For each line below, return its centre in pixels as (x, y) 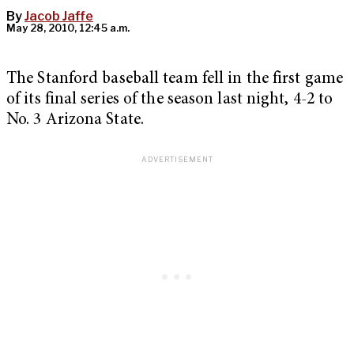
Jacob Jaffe (59, 17)
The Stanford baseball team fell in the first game (175, 80)
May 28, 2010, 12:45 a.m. (68, 28)
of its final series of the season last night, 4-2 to (170, 100)
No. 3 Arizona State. (75, 121)
